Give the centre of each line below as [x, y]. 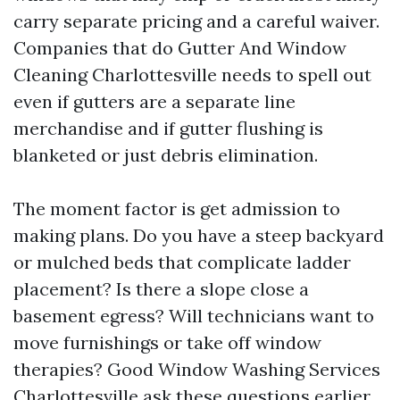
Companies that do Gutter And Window [180, 48]
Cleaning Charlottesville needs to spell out [192, 75]
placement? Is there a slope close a [161, 289]
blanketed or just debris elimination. [166, 155]
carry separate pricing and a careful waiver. [196, 21]
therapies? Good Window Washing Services [197, 369]
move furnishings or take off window [167, 342]
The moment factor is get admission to [177, 208]
